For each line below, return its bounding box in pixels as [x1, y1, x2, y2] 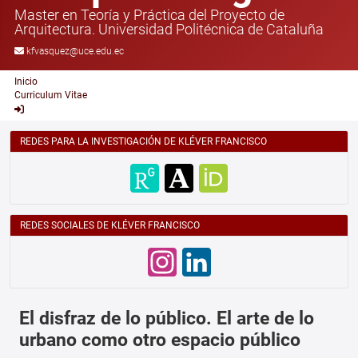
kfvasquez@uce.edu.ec [26, 45, 124, 57]
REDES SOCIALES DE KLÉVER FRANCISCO [20, 219, 200, 231]
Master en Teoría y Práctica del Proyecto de [14, 6, 284, 23]
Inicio [14, 76, 38, 88]
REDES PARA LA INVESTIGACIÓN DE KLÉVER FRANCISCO [20, 135, 267, 147]
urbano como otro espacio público [19, 328, 300, 351]
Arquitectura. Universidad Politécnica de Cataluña [14, 20, 324, 38]
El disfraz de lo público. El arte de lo [19, 306, 314, 329]
